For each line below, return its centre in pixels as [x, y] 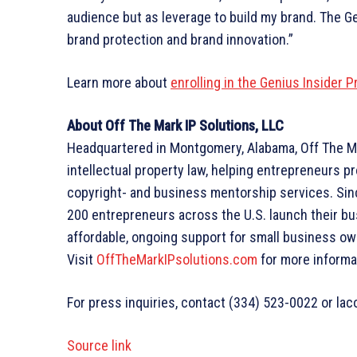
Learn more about [119, 82]
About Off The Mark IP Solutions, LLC [175, 125]
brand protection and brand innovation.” [180, 39]
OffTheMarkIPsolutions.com [177, 259]
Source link [99, 345]
